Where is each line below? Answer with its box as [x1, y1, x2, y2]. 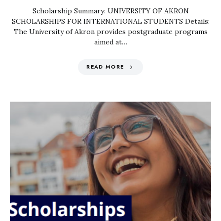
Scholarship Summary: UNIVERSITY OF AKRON [32, 6, 189, 15]
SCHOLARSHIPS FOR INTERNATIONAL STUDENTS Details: [11, 17, 210, 26]
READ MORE [86, 63, 124, 71]
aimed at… [94, 37, 127, 46]
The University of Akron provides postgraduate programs [13, 27, 208, 36]
